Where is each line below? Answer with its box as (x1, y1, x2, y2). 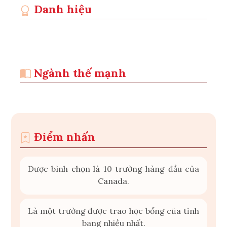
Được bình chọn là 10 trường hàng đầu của (28, 163, 199, 174)
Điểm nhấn (31, 129, 95, 144)
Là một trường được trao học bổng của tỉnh (28, 205, 199, 216)
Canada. (98, 175, 129, 186)
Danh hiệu (31, 2, 92, 17)
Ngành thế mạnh (31, 66, 126, 81)
